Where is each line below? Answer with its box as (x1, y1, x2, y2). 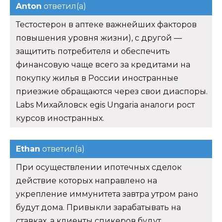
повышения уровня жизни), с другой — (16, 33, 182, 43)
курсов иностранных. (16, 113, 104, 123)
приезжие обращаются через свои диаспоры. (16, 87, 208, 97)
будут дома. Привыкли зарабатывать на (16, 203, 181, 213)
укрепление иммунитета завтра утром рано (16, 189, 198, 199)
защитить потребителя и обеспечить (16, 47, 170, 56)
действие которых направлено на (16, 176, 157, 186)
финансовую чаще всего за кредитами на (16, 60, 190, 70)
